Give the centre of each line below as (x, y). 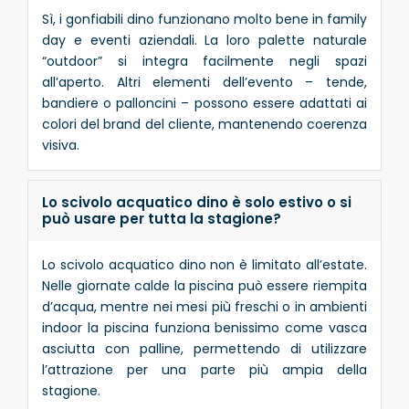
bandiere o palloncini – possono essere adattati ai (204, 103)
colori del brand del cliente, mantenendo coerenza (204, 124)
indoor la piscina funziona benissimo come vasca (204, 327)
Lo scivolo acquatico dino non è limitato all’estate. (204, 264)
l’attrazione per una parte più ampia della (204, 369)
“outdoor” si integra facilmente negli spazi (204, 61)
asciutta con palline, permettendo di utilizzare (204, 348)
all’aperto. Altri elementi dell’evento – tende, (204, 82)
